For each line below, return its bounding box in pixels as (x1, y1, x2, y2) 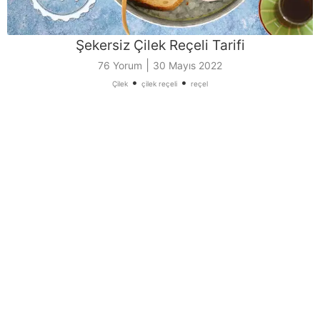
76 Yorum (98, 59, 142, 71)
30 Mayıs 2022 (153, 59, 222, 71)
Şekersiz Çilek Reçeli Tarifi (75, 36, 245, 54)
